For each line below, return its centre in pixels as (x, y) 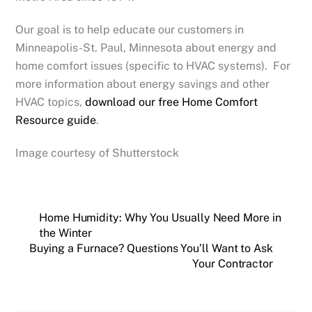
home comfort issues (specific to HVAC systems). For (153, 66)
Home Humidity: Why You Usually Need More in (160, 217)
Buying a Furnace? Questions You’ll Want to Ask (151, 248)
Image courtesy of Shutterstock (97, 153)
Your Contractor (233, 263)
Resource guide (56, 120)
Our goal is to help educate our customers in (130, 30)
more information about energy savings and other (143, 84)
